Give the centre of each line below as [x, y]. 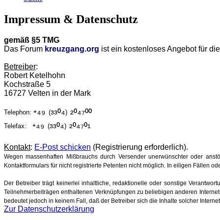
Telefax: [18, 126]
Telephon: [18, 112]
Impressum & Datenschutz [71, 19]
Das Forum [24, 49]
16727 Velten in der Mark [47, 93]
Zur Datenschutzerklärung [49, 209]
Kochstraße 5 [27, 84]
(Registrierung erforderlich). [139, 147]
